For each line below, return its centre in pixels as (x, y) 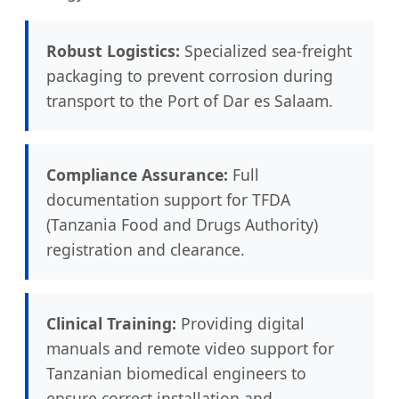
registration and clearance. (146, 249)
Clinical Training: (111, 323)
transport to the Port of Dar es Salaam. (190, 100)
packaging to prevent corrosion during (190, 75)
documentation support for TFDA (168, 199)
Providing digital (240, 323)
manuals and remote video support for (190, 348)
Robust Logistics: (113, 50)
